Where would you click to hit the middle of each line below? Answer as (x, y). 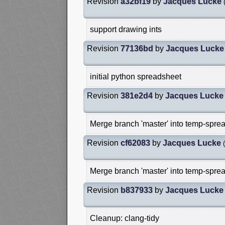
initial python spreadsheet (136, 76)
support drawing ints (126, 29)
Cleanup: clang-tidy (125, 218)
